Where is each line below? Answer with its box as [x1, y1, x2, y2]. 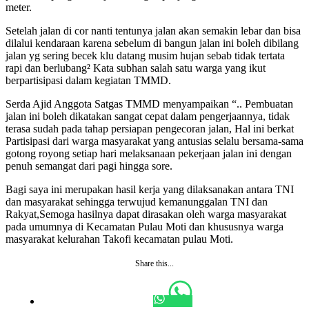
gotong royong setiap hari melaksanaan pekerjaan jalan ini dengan [6, 147, 292, 159]
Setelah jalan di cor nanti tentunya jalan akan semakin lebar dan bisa [6, 24, 301, 37]
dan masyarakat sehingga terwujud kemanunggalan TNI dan [6, 195, 268, 208]
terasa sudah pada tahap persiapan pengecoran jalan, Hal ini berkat [6, 122, 294, 134]
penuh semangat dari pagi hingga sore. [6, 159, 172, 172]
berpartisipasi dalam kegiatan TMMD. [6, 74, 171, 86]
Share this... [135, 258, 174, 268]
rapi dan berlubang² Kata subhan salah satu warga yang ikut [6, 61, 266, 74]
